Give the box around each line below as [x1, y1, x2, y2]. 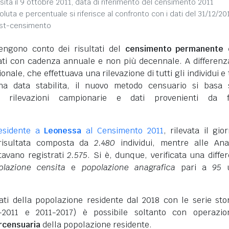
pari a [175, 162, 212, 173]
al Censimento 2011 [81, 125, 164, 136]
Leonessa [44, 125, 82, 136]
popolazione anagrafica [81, 162, 175, 173]
